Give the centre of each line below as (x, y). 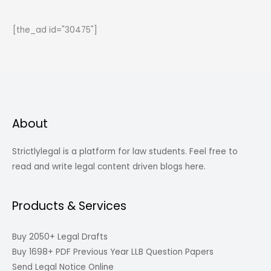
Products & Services (69, 206)
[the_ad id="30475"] (55, 30)
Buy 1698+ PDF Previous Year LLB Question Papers (113, 252)
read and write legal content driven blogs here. (109, 167)
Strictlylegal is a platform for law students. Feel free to (125, 152)
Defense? (32, 19)
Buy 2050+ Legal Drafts (60, 237)
